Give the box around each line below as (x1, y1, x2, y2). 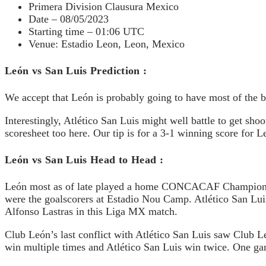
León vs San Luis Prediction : (5, 64, 147, 77)
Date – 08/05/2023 (28, 12, 109, 25)
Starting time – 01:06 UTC (28, 25, 144, 37)
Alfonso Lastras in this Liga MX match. (5, 205, 178, 217)
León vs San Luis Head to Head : (5, 153, 164, 166)
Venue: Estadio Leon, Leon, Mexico (28, 37, 185, 50)
